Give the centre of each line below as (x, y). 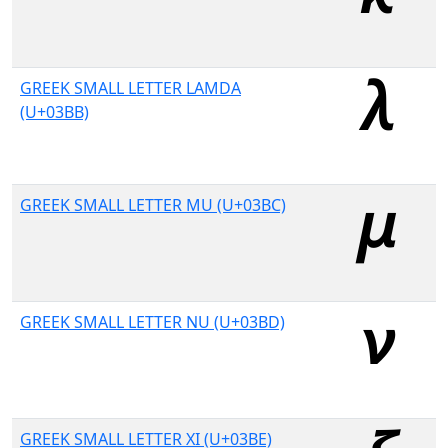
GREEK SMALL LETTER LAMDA (130, 88)
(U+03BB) (54, 112)
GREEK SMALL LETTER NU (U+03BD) (152, 322)
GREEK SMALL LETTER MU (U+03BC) (153, 205)
